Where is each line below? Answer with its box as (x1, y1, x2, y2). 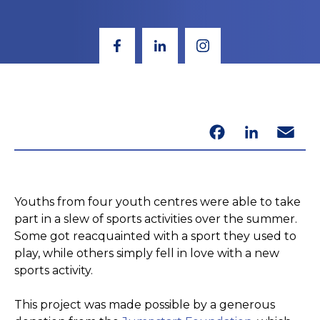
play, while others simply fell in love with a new (14, 246, 279, 261)
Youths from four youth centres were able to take (14, 195, 301, 209)
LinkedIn (226, 125, 276, 139)
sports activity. (14, 264, 93, 278)
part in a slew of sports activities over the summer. (14, 212, 297, 226)
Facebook (189, 125, 246, 139)
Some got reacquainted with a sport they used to (14, 229, 296, 244)
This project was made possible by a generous (14, 298, 275, 312)
